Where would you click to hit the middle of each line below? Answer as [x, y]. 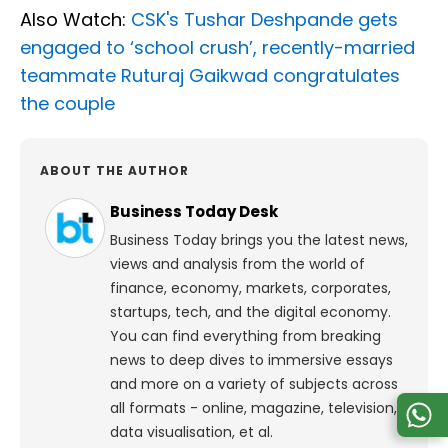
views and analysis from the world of [237, 264]
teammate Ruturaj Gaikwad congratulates [210, 76]
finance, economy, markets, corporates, [250, 288]
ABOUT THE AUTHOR [114, 171]
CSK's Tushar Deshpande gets [264, 20]
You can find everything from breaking [245, 336]
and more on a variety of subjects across [254, 384]
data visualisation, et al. [191, 432]
